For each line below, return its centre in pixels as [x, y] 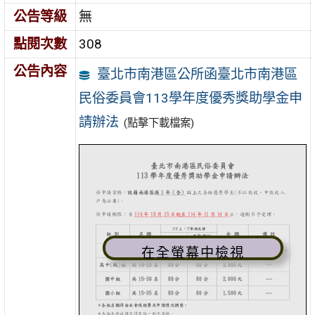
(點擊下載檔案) [159, 123]
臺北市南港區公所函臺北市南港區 [197, 74]
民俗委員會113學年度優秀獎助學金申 [191, 98]
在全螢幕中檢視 [193, 252]
